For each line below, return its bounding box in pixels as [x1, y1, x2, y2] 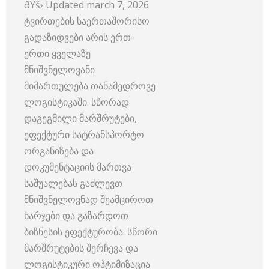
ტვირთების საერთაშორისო [24, 14, 150, 28]
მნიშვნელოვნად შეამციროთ [24, 192, 153, 206]
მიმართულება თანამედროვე [24, 79, 156, 92]
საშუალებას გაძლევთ [24, 176, 122, 190]
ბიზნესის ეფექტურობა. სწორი [24, 225, 157, 238]
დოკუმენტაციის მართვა [24, 160, 131, 174]
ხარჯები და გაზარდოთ [24, 208, 128, 222]
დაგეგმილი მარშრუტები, [24, 111, 137, 125]
